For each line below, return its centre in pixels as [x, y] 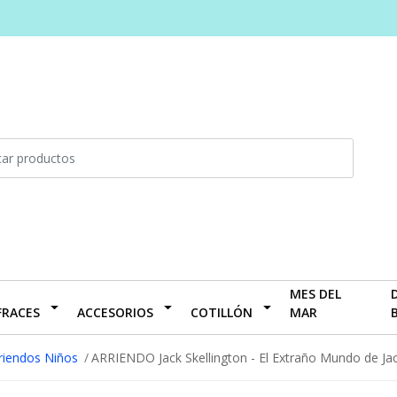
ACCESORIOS [115, 312]
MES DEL [315, 293]
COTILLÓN [221, 312]
